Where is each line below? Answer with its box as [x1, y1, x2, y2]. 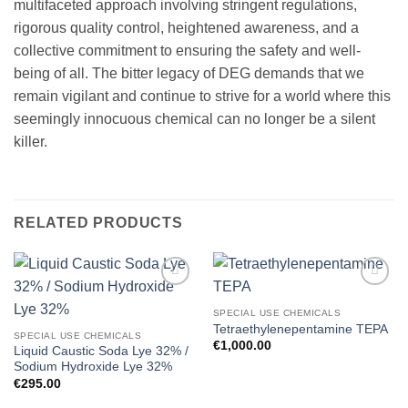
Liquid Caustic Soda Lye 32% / [13, 344, 189, 359]
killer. [14, 134, 47, 150]
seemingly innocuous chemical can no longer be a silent [14, 111, 375, 127]
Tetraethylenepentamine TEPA [212, 322, 388, 337]
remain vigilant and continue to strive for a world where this [14, 88, 391, 105]
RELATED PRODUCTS [14, 215, 183, 231]
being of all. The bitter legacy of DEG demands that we [14, 66, 364, 82]
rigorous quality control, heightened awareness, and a [14, 20, 359, 36]
